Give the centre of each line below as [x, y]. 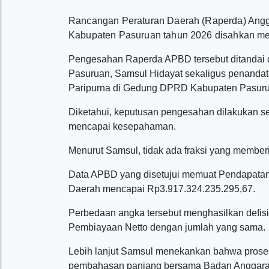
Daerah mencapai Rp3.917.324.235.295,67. [162, 189]
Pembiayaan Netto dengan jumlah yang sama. [167, 227]
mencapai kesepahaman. [122, 126]
